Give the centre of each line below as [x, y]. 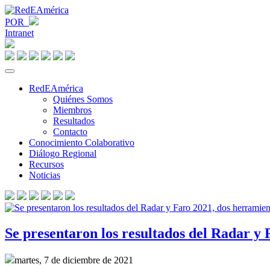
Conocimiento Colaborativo [82, 143]
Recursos [46, 164]
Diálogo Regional [63, 153]
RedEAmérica [56, 88]
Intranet [19, 33]
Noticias [45, 175]
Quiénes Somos [83, 99]
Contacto [70, 132]
